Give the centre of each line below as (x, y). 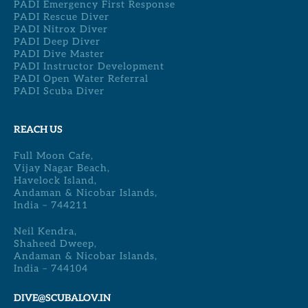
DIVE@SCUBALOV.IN (62, 298)
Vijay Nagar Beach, (62, 168)
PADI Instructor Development (89, 66)
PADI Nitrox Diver (61, 29)
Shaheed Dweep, (55, 244)
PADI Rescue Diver (62, 16)
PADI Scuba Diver (59, 91)
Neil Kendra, (45, 232)
